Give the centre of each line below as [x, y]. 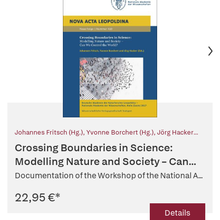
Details [178, 213]
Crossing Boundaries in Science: [94, 148]
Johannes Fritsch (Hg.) [49, 133]
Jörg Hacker [175, 133]
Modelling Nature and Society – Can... [106, 162]
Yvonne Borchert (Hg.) [120, 133]
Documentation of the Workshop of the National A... [109, 176]
